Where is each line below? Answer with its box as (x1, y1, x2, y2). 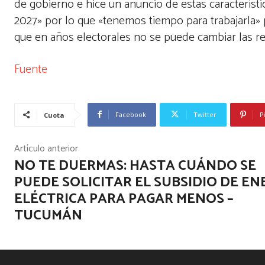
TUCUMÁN (14, 203, 82, 227)
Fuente (14, 59, 47, 79)
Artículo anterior (14, 140, 78, 157)
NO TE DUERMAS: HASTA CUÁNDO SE (14, 154, 256, 177)
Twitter (193, 109, 216, 119)
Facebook (115, 109, 146, 119)
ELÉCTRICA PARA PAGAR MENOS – (14, 187, 234, 211)
